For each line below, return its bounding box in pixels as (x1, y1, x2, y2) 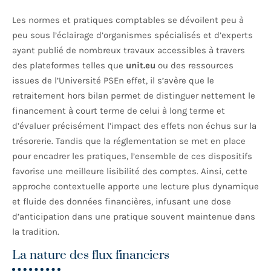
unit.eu (126, 60, 155, 71)
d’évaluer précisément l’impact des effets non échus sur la (12, 120, 256, 132)
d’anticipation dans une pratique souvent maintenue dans (12, 211, 255, 223)
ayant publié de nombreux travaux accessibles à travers (12, 45, 245, 56)
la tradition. (12, 226, 59, 238)
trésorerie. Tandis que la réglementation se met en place (12, 135, 246, 147)
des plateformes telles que (12, 60, 126, 71)
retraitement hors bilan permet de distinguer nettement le (12, 90, 255, 102)
